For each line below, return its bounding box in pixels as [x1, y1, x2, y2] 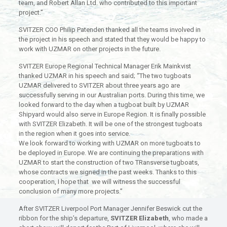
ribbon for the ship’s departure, [18, 214, 110, 222]
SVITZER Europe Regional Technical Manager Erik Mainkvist [18, 62, 191, 70]
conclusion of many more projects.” [18, 187, 123, 196]
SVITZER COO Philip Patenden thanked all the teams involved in [18, 26, 201, 34]
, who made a [168, 214, 208, 222]
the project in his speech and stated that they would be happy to [18, 35, 206, 44]
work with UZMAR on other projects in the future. [18, 45, 161, 53]
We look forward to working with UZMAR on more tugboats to [18, 139, 201, 147]
